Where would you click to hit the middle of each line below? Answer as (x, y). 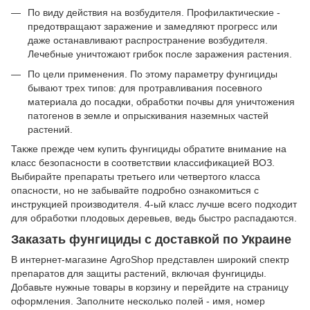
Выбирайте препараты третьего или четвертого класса (136, 176)
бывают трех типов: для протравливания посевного (145, 88)
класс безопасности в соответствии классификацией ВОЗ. (143, 162)
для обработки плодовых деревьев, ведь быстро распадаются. (154, 218)
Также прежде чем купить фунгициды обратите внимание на (149, 148)
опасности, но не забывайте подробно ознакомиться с (135, 190)
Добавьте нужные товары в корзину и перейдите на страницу (150, 288)
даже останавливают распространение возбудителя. (148, 40)
